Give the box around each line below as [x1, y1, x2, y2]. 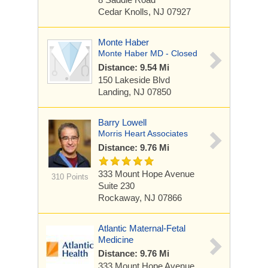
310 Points [51, 172, 89, 181]
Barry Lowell [98, 117, 147, 127]
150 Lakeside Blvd [98, 75, 170, 85]
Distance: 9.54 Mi [98, 62, 169, 72]
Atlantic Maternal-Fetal [98, 223, 185, 233]
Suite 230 [98, 181, 135, 191]
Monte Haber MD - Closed [98, 48, 197, 58]
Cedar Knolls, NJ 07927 [98, 7, 191, 17]
